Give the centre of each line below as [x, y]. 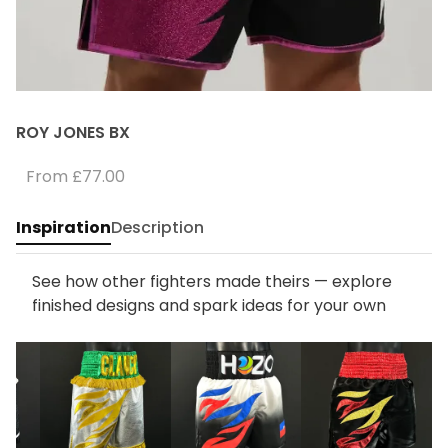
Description [157, 227]
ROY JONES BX [73, 132]
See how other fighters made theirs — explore [212, 281]
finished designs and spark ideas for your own [209, 305]
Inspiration [63, 227]
